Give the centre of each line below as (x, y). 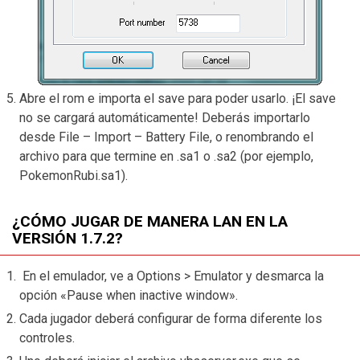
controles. (49, 338)
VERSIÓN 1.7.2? (67, 238)
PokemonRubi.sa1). (74, 175)
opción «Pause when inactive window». (129, 296)
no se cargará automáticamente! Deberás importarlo (165, 117)
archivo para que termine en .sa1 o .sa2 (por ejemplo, (166, 156)
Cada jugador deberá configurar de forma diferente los (171, 319)
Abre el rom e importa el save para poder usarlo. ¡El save (178, 98)
